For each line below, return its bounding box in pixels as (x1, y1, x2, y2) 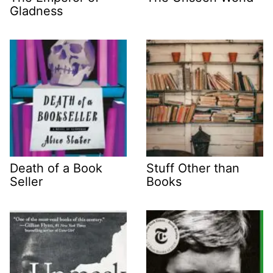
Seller (10, 174, 43, 190)
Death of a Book (10, 161, 102, 176)
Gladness (10, 4, 63, 19)
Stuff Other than (146, 161, 239, 176)
